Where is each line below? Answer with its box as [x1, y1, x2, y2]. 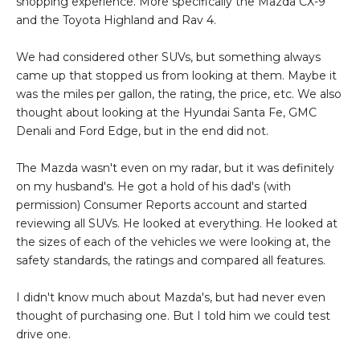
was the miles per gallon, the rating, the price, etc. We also [16, 87, 342, 102]
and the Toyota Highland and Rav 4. [16, 13, 216, 28]
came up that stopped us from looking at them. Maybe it [16, 68, 337, 84]
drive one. [16, 327, 71, 342]
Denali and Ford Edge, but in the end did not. [16, 124, 268, 139]
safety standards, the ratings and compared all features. [16, 253, 325, 268]
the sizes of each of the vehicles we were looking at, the [16, 235, 331, 250]
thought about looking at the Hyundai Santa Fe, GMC [16, 105, 317, 121]
